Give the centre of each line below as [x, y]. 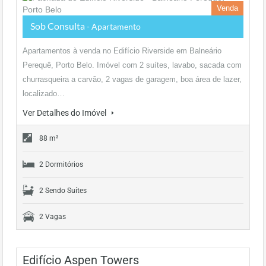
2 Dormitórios [61, 164]
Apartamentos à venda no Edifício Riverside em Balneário [122, 51]
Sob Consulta [58, 26]
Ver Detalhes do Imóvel [65, 113]
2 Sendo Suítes [63, 191]
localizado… [44, 94]
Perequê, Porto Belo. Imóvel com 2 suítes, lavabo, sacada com [132, 65]
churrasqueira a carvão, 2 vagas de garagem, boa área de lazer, [132, 79]
